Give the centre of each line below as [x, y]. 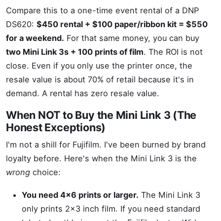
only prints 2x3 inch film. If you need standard [111, 209]
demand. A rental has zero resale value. [83, 93]
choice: [45, 172]
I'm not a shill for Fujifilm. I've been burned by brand [106, 145]
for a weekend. [35, 38]
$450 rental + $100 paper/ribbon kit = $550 [122, 24]
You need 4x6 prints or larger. [80, 195]
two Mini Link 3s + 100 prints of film [75, 52]
